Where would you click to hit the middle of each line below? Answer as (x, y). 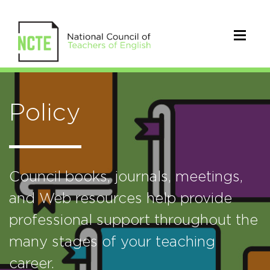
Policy (45, 113)
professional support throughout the (133, 221)
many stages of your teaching (112, 242)
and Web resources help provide (121, 199)
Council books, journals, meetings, (126, 177)
